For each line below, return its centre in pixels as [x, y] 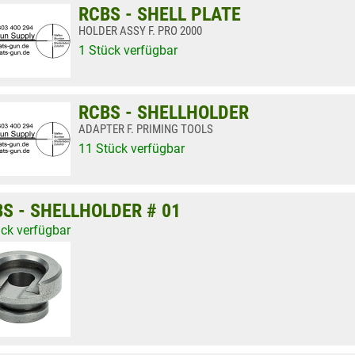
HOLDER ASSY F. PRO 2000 [140, 31]
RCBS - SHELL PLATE [160, 14]
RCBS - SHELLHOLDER [164, 113]
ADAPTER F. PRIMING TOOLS [146, 129]
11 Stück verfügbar [132, 149]
